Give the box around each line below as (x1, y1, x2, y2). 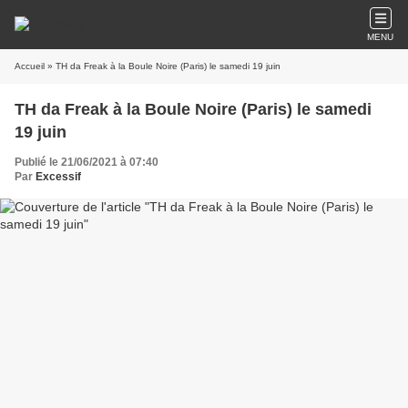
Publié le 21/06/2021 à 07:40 (15, 156, 158, 168)
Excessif (36, 170, 81, 183)
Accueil (15, 61, 45, 71)
